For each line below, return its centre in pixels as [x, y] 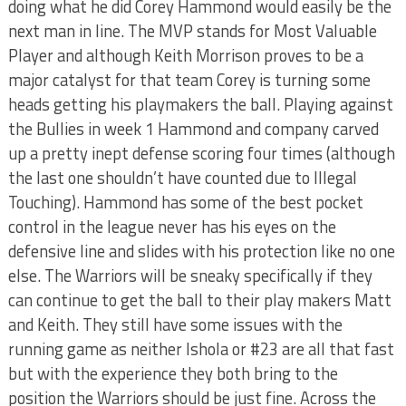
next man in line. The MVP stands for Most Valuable [192, 31]
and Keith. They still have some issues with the [175, 324]
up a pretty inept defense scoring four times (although [201, 153]
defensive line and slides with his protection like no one [201, 251]
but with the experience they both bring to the [173, 373]
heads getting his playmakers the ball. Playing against [200, 104]
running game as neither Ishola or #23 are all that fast [201, 349]
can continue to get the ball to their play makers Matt [199, 300]
